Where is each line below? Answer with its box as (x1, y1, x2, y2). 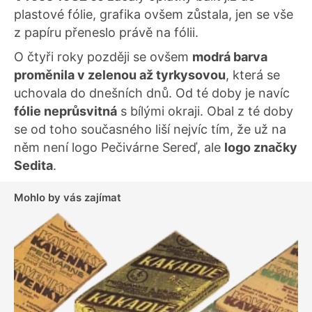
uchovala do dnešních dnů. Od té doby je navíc (14, 86, 290, 101)
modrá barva (192, 49, 267, 65)
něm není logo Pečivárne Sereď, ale (14, 140, 224, 155)
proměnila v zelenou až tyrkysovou (14, 68, 226, 83)
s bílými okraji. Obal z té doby (117, 104, 293, 119)
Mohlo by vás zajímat (14, 191, 121, 205)
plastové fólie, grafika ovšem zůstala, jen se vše (14, 6, 293, 22)
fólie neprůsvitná (14, 104, 117, 119)
